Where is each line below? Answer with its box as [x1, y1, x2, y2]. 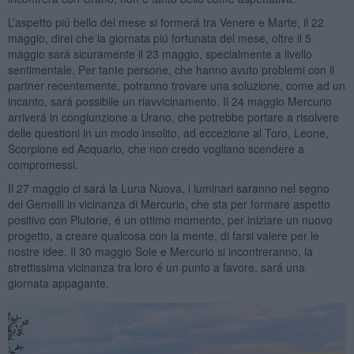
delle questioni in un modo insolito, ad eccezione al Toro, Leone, [7, 124, 329, 141]
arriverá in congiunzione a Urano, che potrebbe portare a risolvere [7, 108, 339, 125]
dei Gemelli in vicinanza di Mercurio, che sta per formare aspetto [7, 195, 330, 212]
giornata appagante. [7, 274, 109, 291]
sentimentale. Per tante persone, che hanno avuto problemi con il [7, 61, 334, 77]
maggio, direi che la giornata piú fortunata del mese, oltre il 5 [7, 29, 311, 46]
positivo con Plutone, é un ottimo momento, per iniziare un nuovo [7, 211, 333, 228]
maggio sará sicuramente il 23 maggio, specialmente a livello [7, 45, 312, 62]
